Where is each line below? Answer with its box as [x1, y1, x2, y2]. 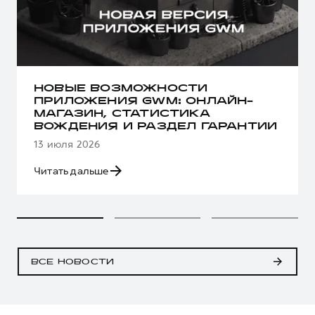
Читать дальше [34, 163, 109, 178]
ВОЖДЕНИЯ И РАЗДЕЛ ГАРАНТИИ [34, 122, 278, 131]
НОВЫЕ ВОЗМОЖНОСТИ [34, 84, 208, 94]
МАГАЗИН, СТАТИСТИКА [34, 109, 210, 119]
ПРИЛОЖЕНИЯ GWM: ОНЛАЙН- [34, 96, 254, 106]
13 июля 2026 [34, 136, 101, 151]
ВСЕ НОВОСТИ [31, 258, 115, 266]
